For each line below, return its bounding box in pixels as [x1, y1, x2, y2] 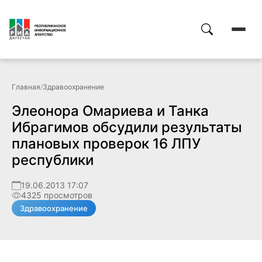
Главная [12, 82, 40, 91]
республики [12, 151, 94, 168]
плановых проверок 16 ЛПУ [12, 135, 201, 152]
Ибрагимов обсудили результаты [12, 119, 242, 136]
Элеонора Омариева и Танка [12, 102, 209, 119]
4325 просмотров [21, 190, 92, 200]
